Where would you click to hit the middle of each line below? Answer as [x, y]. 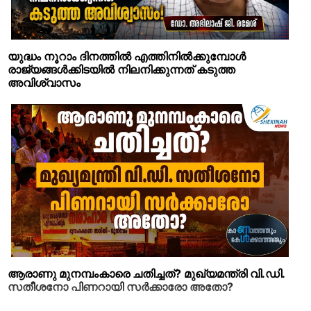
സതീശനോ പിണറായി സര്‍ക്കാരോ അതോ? [120, 286]
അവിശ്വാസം [44, 82]
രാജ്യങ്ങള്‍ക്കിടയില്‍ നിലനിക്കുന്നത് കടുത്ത [121, 69]
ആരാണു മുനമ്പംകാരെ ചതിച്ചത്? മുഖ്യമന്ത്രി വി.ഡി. [146, 273]
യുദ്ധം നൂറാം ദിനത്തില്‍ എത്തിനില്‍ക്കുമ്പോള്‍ [127, 56]
